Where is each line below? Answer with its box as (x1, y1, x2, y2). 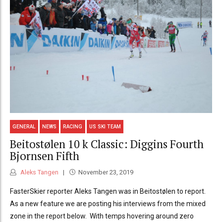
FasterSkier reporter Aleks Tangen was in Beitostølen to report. (10, 187, 206, 195)
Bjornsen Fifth (10, 149, 79, 164)
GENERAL (12, 123, 36, 129)
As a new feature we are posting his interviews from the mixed (10, 199, 206, 208)
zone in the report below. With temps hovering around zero (10, 212, 194, 220)
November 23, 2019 (78, 168, 133, 176)
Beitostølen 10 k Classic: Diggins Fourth (10, 137, 204, 152)
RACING (63, 123, 83, 129)
